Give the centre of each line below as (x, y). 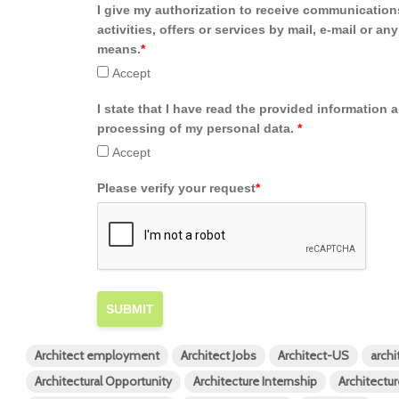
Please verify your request (176, 188)
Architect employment (97, 356)
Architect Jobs (219, 356)
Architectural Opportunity (103, 382)
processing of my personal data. (197, 129)
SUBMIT (130, 309)
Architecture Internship (255, 382)
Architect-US (313, 356)
